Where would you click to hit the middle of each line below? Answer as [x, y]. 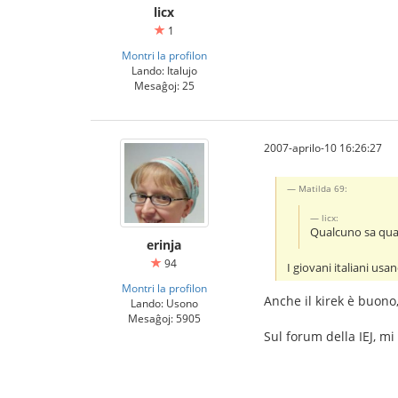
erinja [164, 245]
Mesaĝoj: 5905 [164, 318]
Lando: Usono [164, 303]
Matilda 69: [323, 188]
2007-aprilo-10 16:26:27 [323, 147]
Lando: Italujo [164, 70]
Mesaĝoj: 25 [164, 85]
